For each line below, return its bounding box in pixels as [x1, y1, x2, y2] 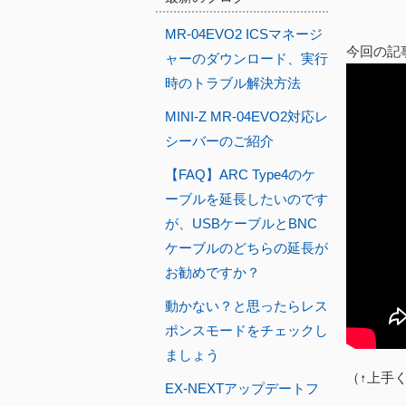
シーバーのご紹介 [165, 133, 274, 149]
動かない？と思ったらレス [165, 298, 328, 314]
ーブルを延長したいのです [165, 191, 328, 207]
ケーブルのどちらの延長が [165, 240, 328, 256]
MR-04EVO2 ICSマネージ [165, 26, 323, 42]
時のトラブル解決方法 [165, 75, 301, 91]
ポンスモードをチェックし [165, 323, 328, 338]
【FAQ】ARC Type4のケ [165, 167, 315, 182]
